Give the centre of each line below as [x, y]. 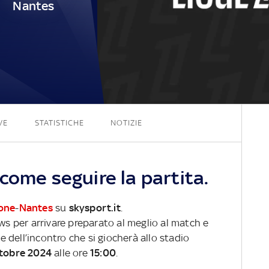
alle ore [71, 252]
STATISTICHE [59, 122]
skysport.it [95, 207]
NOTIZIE [126, 122]
